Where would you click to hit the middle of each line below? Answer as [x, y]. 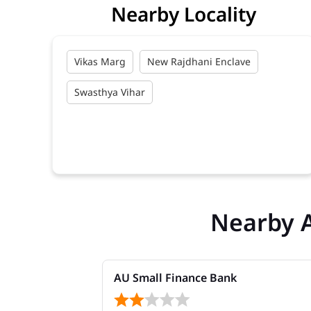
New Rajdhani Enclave [199, 61]
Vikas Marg [100, 61]
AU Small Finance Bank [175, 277]
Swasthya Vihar [110, 92]
